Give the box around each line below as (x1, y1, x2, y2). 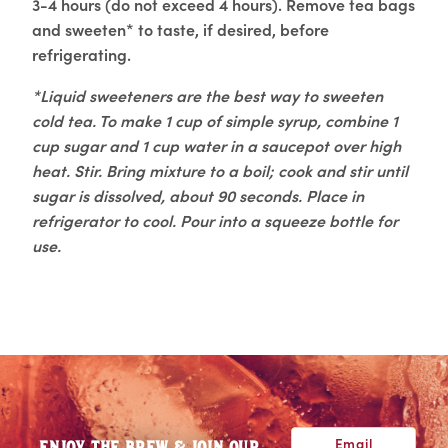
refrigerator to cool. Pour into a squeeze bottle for (32, 208, 398, 231)
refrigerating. (32, 42, 131, 65)
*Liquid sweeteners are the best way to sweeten (32, 83, 383, 106)
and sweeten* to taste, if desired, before (32, 17, 329, 40)
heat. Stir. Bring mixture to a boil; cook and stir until (32, 158, 408, 181)
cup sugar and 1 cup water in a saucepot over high (32, 133, 401, 156)
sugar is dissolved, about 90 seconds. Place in (32, 183, 364, 206)
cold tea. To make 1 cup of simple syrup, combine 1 (32, 108, 398, 131)
